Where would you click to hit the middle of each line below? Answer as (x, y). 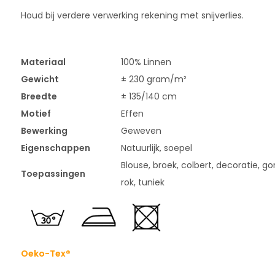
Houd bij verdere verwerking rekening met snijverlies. (132, 15)
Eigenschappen (55, 148)
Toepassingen (53, 174)
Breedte (39, 96)
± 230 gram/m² (153, 79)
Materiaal (43, 62)
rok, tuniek (142, 182)
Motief (36, 114)
